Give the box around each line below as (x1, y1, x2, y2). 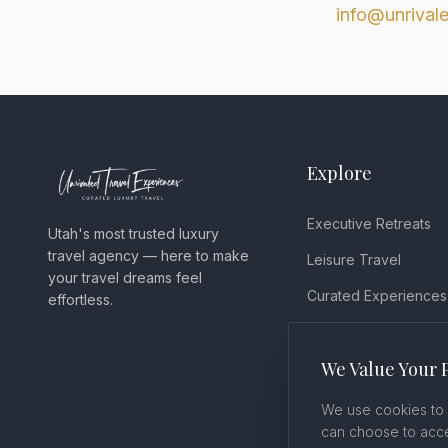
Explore (307, 161, 373, 185)
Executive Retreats (307, 215, 432, 232)
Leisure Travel (307, 251, 402, 268)
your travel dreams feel (48, 269, 202, 286)
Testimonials (307, 323, 389, 340)
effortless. (48, 291, 113, 308)
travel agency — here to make (48, 247, 249, 264)
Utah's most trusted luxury (48, 225, 219, 242)
